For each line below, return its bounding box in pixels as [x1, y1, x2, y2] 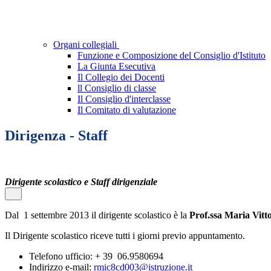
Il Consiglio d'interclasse [77, 94, 171, 105]
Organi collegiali [53, 39, 119, 50]
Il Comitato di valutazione [77, 105, 176, 116]
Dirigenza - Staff [5, 128, 108, 144]
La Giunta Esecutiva [77, 61, 155, 72]
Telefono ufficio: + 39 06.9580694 [29, 251, 163, 262]
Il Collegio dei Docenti [77, 72, 165, 83]
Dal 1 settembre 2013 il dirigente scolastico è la [5, 210, 187, 221]
